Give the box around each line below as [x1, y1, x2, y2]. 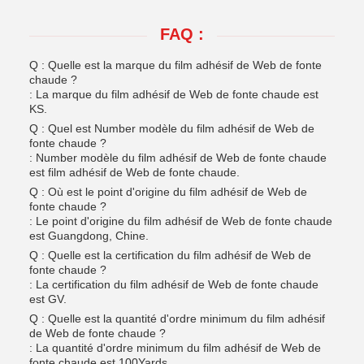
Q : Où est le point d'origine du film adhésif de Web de [29, 185, 307, 198]
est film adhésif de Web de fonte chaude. [29, 166, 240, 179]
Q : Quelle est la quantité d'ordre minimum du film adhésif [29, 312, 325, 325]
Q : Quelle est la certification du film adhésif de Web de [29, 249, 311, 262]
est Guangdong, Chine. [29, 229, 149, 242]
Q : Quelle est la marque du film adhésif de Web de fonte [29, 58, 322, 71]
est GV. [29, 292, 67, 305]
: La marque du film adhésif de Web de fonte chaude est [29, 88, 318, 101]
